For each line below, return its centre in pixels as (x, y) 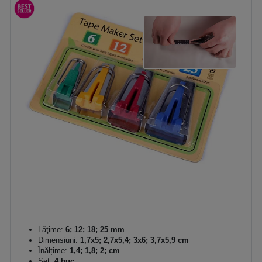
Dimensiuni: (58, 240)
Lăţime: (51, 229)
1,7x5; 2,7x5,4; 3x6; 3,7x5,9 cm (133, 240)
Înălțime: (53, 250)
